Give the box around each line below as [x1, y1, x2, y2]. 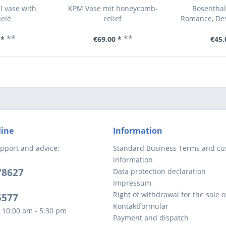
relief [104, 14, 122, 23]
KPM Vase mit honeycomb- [68, 4, 158, 13]
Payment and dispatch [113, 213, 189, 222]
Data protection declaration [113, 166, 206, 176]
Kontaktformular [113, 201, 168, 211]
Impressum [113, 178, 151, 188]
